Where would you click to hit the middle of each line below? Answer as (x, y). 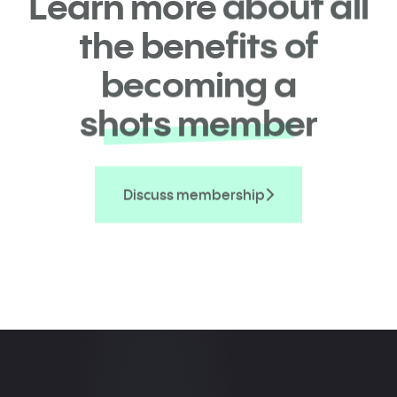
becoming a (198, 84)
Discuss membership (194, 195)
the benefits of (198, 45)
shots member (198, 123)
